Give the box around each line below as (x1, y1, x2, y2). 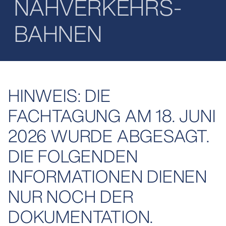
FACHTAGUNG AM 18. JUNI (8, 103, 216, 129)
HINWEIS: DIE (8, 83, 111, 108)
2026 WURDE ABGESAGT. (8, 123, 210, 149)
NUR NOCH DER (8, 184, 134, 209)
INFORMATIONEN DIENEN (8, 163, 207, 189)
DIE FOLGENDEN (8, 143, 138, 169)
